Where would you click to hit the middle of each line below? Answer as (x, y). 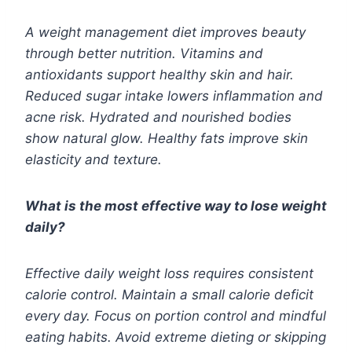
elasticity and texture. (93, 160)
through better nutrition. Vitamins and (144, 54)
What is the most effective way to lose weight (176, 206)
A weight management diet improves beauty (165, 33)
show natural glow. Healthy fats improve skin (167, 139)
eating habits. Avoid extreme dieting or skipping (176, 337)
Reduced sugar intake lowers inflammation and (174, 96)
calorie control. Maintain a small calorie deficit (169, 295)
